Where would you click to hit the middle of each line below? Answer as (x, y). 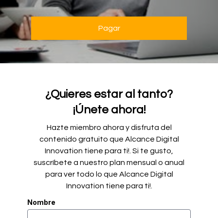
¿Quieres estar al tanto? (109, 94)
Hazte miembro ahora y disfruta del (109, 127)
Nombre (41, 202)
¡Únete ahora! (109, 110)
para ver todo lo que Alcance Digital (109, 174)
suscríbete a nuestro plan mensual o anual (109, 163)
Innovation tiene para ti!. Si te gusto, (109, 151)
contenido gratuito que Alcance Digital (109, 139)
